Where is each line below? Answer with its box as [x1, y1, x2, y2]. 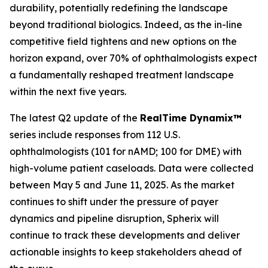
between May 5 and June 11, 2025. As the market [10, 179, 234, 191]
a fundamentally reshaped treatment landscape [10, 69, 234, 81]
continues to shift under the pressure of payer [10, 196, 218, 208]
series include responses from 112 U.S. [10, 129, 180, 141]
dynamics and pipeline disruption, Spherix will [10, 212, 219, 224]
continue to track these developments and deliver [10, 229, 240, 241]
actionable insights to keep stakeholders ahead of [10, 246, 242, 258]
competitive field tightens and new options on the [10, 35, 237, 47]
